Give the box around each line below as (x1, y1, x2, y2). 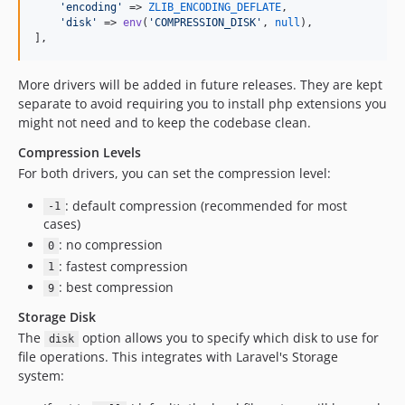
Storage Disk (18, 308, 96, 325)
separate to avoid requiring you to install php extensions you (18, 94, 387, 112)
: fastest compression (58, 257, 188, 275)
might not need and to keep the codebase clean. (18, 113, 311, 131)
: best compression (58, 278, 174, 296)
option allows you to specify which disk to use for (78, 329, 379, 346)
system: (18, 367, 64, 384)
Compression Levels (18, 143, 141, 161)
